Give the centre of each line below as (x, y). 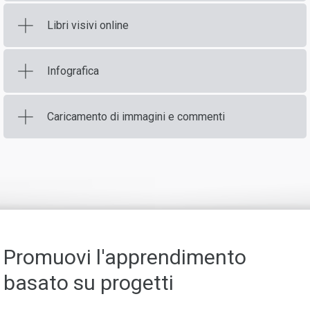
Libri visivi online (88, 25)
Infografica (73, 71)
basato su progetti (89, 283)
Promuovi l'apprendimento (125, 257)
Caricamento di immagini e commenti (136, 116)
